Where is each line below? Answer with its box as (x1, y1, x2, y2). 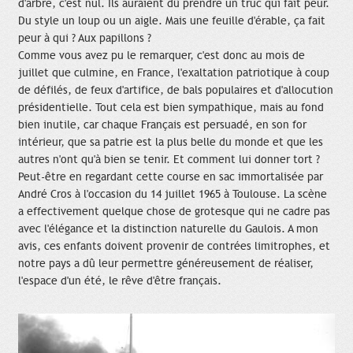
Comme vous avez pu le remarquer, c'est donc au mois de (18, 49, 305, 63)
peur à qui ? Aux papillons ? (18, 32, 151, 46)
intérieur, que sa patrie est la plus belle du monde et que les (18, 136, 323, 150)
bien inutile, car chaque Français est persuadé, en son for (18, 118, 307, 132)
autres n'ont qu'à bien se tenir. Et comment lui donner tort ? (18, 153, 320, 167)
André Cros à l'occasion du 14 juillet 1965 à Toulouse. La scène (18, 188, 327, 202)
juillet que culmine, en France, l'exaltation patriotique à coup (18, 66, 329, 80)
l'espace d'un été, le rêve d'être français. (18, 274, 221, 288)
